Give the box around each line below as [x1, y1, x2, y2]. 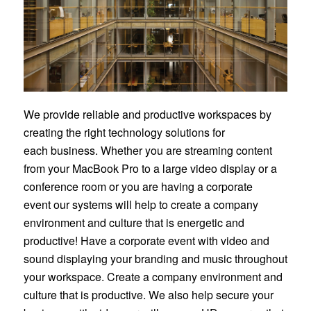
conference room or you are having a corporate [23, 178, 253, 195]
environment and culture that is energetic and [23, 215, 244, 231]
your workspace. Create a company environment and [23, 269, 283, 285]
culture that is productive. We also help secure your [23, 287, 274, 303]
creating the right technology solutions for [23, 124, 225, 141]
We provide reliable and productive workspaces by [23, 106, 271, 123]
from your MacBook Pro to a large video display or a [23, 160, 277, 177]
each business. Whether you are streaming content [23, 142, 272, 159]
